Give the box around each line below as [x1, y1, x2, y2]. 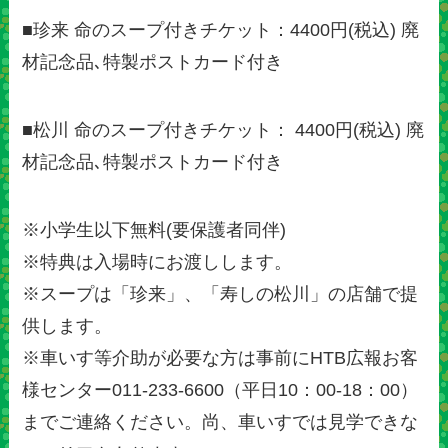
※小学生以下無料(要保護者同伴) [22, 220, 287, 241]
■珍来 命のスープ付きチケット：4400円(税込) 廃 [22, 20, 420, 41]
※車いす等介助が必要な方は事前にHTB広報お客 [22, 348, 419, 369]
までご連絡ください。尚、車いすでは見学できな [22, 412, 419, 433]
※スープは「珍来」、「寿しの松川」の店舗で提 [22, 284, 419, 305]
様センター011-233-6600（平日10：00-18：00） [22, 380, 419, 401]
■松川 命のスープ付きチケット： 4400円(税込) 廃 [22, 120, 425, 141]
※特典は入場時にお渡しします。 [22, 252, 293, 273]
